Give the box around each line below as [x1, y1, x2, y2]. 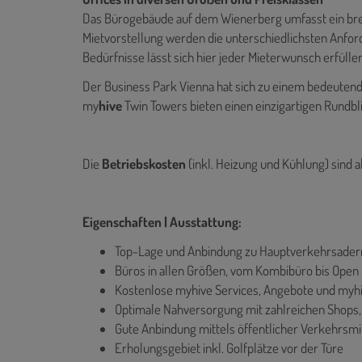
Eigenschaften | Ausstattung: [82, 213, 242, 230]
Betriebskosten [99, 154, 186, 172]
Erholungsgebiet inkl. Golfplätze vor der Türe [115, 339, 343, 356]
